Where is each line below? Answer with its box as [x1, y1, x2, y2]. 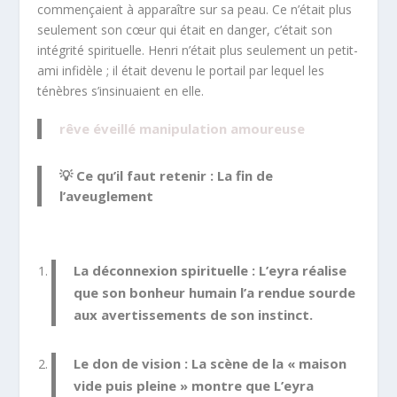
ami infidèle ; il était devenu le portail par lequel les [37, 62, 325, 79]
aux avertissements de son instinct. [74, 305, 314, 323]
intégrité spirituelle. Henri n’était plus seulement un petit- [37, 42, 359, 58]
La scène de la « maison [188, 354, 347, 372]
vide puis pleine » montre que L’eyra [74, 376, 315, 394]
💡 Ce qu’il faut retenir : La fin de [59, 167, 274, 184]
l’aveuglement [59, 187, 154, 205]
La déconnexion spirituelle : [74, 261, 256, 279]
